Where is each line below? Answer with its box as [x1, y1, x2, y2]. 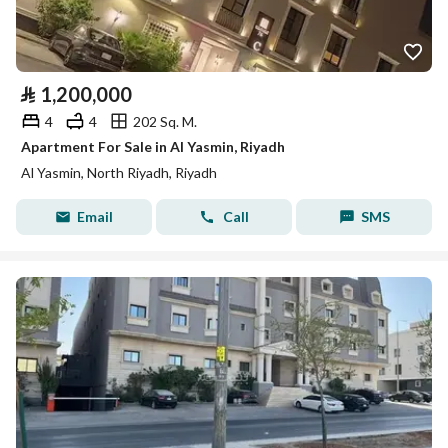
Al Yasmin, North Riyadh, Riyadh [21, 164, 217, 181]
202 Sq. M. [133, 112, 197, 130]
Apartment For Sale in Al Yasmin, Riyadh [21, 138, 285, 155]
